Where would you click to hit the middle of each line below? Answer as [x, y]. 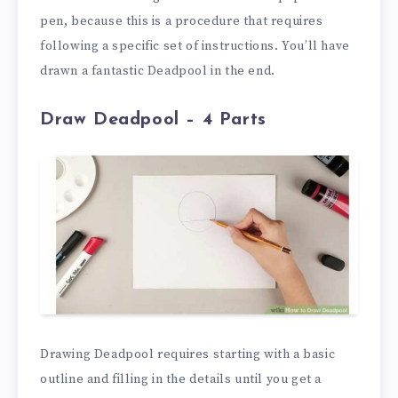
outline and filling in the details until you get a [181, 379]
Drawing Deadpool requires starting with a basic [188, 354]
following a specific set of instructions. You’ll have [195, 46]
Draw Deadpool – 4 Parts [153, 120]
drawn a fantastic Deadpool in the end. [158, 71]
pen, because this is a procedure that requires [182, 21]
